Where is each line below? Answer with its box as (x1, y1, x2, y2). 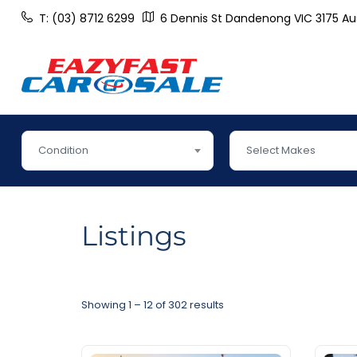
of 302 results (153, 297, 224, 313)
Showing (81, 297, 128, 313)
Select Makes (245, 143, 316, 159)
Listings (81, 219, 186, 253)
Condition (38, 143, 88, 159)
